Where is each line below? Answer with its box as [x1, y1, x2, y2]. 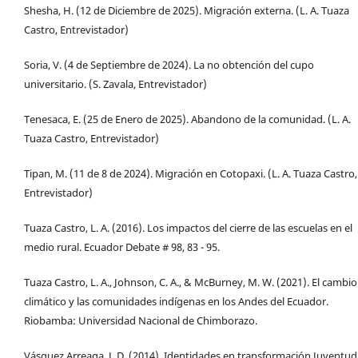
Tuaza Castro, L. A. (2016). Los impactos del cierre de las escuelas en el [24, 221, 352, 236]
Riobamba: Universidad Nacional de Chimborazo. [24, 313, 257, 328]
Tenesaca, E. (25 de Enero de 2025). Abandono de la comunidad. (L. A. [24, 112, 351, 127]
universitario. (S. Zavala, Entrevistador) [24, 77, 207, 92]
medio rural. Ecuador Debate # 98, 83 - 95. [24, 240, 220, 255]
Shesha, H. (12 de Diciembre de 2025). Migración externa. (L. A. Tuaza [24, 3, 349, 18]
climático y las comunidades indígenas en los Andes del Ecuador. [24, 294, 328, 309]
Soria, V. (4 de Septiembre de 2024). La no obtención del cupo [24, 58, 314, 73]
